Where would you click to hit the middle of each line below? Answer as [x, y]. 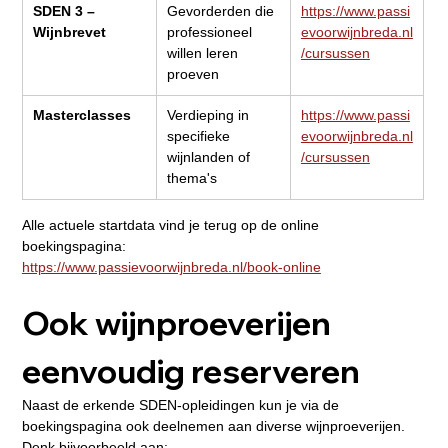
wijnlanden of [210, 157]
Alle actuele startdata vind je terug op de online [172, 225]
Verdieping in [209, 115]
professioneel [211, 32]
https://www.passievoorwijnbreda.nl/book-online [171, 267]
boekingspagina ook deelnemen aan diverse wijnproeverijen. [213, 426]
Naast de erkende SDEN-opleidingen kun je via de [182, 405]
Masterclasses [81, 115]
